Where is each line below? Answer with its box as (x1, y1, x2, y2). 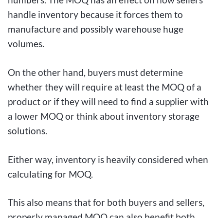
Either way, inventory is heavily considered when (8, 153, 208, 165)
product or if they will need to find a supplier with (8, 95, 209, 107)
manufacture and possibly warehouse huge (8, 23, 183, 35)
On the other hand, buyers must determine (8, 66, 183, 78)
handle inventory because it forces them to (8, 9, 183, 20)
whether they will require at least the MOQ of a (8, 81, 201, 92)
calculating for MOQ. (8, 168, 95, 180)
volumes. (8, 38, 46, 50)
